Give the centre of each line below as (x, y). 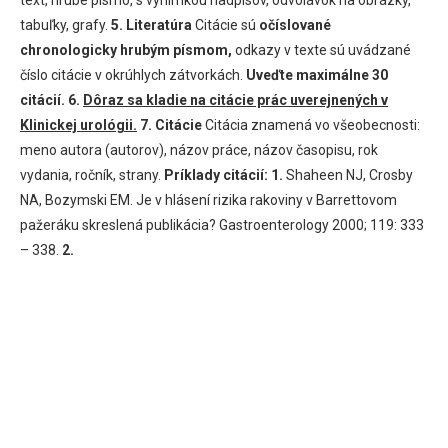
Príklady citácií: (217, 174)
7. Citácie (169, 124)
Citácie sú (225, 24)
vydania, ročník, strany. (92, 174)
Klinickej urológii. (78, 124)
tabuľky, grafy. (65, 24)
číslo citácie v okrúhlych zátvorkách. (133, 74)
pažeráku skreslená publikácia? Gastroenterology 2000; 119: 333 (222, 224)
